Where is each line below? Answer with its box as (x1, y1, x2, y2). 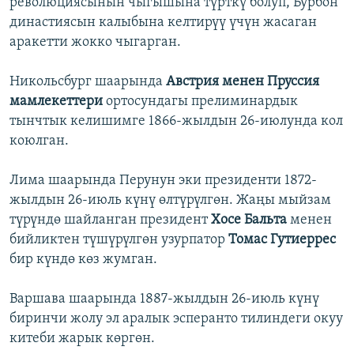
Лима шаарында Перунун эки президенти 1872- (9, 173, 317, 189)
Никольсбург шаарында (9, 74, 166, 90)
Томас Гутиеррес (228, 232, 336, 248)
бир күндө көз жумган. (9, 252, 157, 268)
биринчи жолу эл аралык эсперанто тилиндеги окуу (9, 311, 343, 327)
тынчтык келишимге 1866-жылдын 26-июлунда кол (9, 114, 343, 130)
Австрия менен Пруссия (166, 74, 319, 90)
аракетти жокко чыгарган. (9, 35, 181, 51)
